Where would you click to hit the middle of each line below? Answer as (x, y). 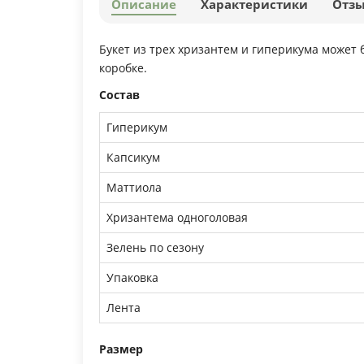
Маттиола (134, 187)
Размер (121, 349)
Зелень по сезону (155, 247)
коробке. (123, 67)
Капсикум (133, 157)
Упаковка (132, 277)
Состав (119, 94)
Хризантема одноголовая (177, 217)
